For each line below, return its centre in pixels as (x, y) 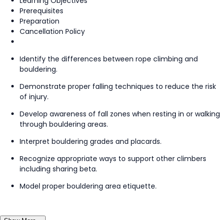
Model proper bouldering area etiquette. (89, 186)
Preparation (40, 21)
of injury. (35, 96)
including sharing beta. (59, 169)
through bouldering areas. (65, 124)
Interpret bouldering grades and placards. (91, 141)
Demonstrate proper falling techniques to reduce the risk (118, 86)
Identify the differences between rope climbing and (109, 59)
